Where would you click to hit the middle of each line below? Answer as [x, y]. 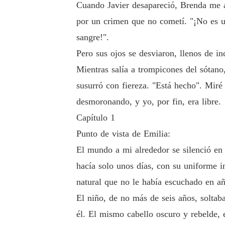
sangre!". [93, 37]
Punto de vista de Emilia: [123, 134]
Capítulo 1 [96, 118]
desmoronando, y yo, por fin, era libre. [149, 101]
